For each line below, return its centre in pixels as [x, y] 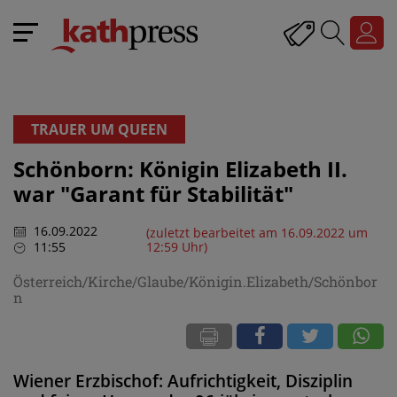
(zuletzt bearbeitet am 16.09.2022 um [257, 232]
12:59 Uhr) [176, 246]
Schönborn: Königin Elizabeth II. [180, 169]
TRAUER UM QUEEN [99, 129]
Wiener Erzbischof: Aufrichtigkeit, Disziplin [183, 381]
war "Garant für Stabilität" [153, 194]
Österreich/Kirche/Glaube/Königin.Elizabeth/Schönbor [195, 281]
